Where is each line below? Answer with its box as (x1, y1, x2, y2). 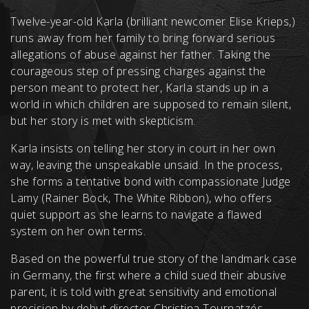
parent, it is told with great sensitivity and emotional (10, 284, 277, 300)
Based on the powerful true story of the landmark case (10, 251, 297, 267)
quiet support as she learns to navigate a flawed (10, 207, 261, 223)
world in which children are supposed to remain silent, (10, 97, 291, 112)
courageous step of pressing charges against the (10, 63, 266, 79)
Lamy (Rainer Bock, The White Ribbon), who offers (10, 190, 272, 206)
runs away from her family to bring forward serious (10, 30, 275, 46)
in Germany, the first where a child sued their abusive (10, 268, 286, 283)
